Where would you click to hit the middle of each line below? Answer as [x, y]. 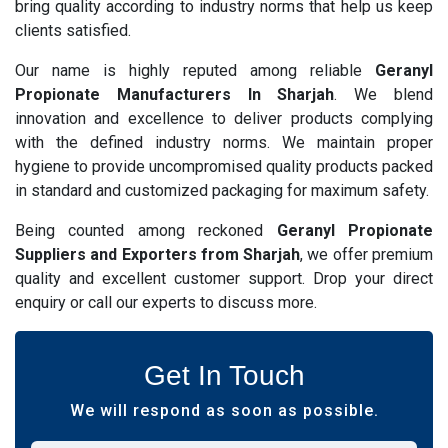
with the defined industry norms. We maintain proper [224, 142]
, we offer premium [367, 254]
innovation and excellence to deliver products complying [224, 118]
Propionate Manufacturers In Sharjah [175, 94]
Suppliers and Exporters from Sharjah [158, 254]
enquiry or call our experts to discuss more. [166, 302]
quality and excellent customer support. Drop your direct [224, 278]
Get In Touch [224, 375]
